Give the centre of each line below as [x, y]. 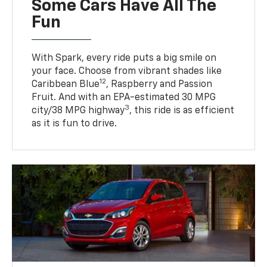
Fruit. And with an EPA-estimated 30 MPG [124, 98]
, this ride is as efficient [182, 111]
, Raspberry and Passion [159, 85]
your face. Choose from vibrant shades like [127, 72]
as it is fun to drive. [74, 124]
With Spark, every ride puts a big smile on [124, 59]
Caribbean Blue [66, 85]
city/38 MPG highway [78, 111]
